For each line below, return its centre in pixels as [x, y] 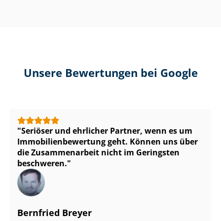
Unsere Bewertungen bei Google [110, 73]
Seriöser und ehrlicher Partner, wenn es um [107, 131]
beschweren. [42, 163]
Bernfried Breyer [55, 213]
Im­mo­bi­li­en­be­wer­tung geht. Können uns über [108, 142]
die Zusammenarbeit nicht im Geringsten [98, 152]
